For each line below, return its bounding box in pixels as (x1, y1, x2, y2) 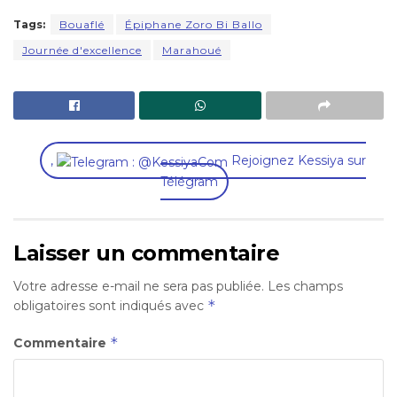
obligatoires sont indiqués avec (13, 297, 207, 314)
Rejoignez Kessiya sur (228, 152, 366, 169)
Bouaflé (59, 18, 105, 32)
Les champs (268, 277, 343, 294)
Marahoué (162, 43, 222, 58)
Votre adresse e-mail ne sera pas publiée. (13, 277, 264, 294)
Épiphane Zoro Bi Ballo (125, 18, 262, 32)
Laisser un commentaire (13, 239, 280, 266)
